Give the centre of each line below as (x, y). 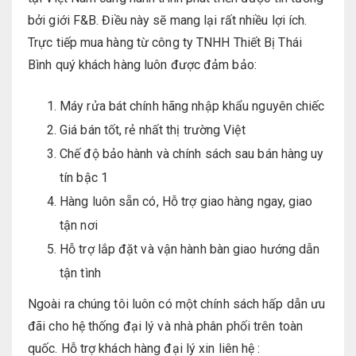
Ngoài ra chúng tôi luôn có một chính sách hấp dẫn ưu (177, 304)
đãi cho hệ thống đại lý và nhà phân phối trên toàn (165, 326)
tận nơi (79, 225)
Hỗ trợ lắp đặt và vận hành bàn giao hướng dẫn (190, 249)
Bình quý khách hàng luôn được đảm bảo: (142, 64)
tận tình (80, 273)
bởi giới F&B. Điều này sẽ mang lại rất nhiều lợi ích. (168, 20)
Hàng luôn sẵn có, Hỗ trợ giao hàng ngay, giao (186, 201)
